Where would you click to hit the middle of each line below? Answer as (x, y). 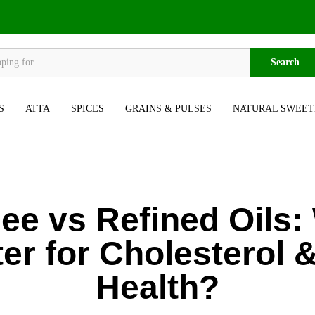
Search (285, 62)
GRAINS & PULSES (168, 109)
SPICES (88, 109)
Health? (157, 287)
